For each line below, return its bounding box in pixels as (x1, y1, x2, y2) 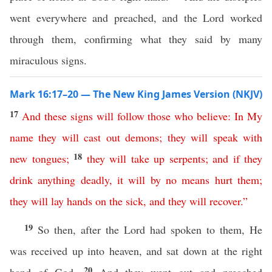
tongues (32, 151, 66, 166)
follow (117, 109, 144, 123)
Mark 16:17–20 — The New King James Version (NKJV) (10, 87, 262, 101)
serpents (169, 151, 205, 166)
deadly (80, 172, 109, 187)
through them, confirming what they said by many (10, 32, 262, 46)
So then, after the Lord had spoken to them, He (38, 222, 262, 237)
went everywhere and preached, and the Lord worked (10, 10, 262, 25)
